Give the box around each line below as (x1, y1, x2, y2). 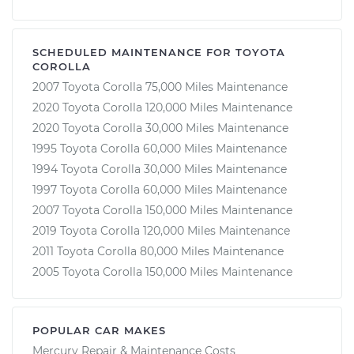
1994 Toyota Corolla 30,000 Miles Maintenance (32, 161, 287, 176)
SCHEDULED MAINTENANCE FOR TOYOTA (32, 45, 285, 58)
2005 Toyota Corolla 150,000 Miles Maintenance (32, 264, 292, 279)
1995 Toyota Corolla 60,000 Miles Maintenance (32, 141, 287, 156)
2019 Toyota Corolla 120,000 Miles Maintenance (32, 223, 290, 238)
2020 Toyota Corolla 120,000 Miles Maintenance (32, 100, 292, 115)
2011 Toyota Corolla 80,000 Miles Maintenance (32, 243, 284, 258)
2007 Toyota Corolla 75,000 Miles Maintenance (32, 79, 288, 94)
